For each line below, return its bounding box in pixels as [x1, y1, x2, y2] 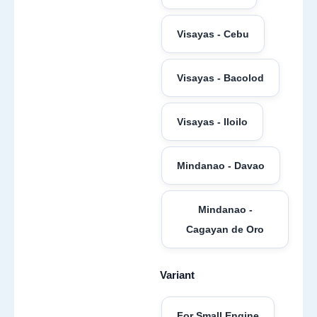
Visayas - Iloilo [177, 116, 248, 128]
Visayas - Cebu [177, 28, 249, 40]
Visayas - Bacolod [177, 72, 264, 84]
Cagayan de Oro [186, 224, 264, 236]
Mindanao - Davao [177, 160, 265, 172]
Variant [160, 269, 195, 282]
